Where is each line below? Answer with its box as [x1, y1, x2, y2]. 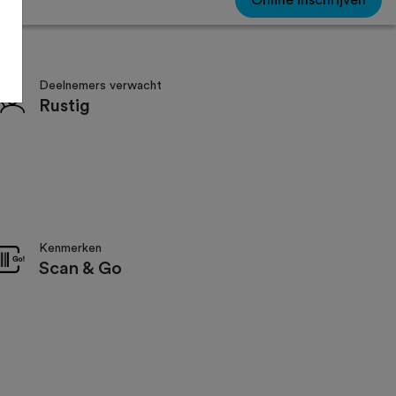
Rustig [39, 97, 90, 116]
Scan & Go [39, 260, 122, 278]
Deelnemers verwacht [39, 80, 162, 93]
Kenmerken [39, 242, 102, 255]
